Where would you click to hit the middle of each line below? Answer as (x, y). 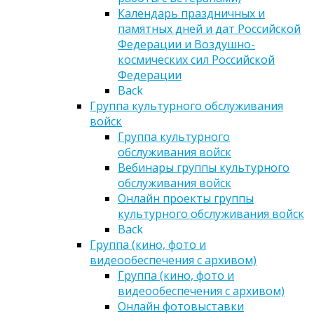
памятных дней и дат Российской (209, 29)
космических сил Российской (196, 60)
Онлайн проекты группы (186, 199)
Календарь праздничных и (191, 14)
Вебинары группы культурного (204, 168)
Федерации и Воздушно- (186, 45)
